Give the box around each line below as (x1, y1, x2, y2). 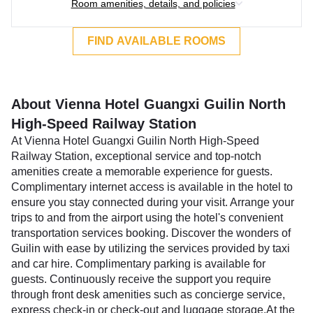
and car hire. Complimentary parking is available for (11, 258, 265, 270)
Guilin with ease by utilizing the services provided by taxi (11, 242, 290, 254)
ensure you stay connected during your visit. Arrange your (11, 196, 294, 208)
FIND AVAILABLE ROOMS (87, 35, 226, 47)
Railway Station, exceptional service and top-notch (11, 150, 261, 162)
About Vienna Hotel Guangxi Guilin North (11, 96, 286, 112)
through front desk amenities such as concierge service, (11, 289, 285, 300)
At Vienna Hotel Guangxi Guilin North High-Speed (11, 135, 259, 147)
